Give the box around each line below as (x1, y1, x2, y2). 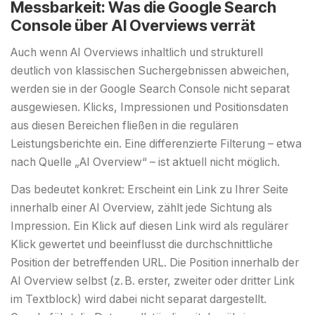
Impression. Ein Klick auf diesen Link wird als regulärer (11, 219, 288, 233)
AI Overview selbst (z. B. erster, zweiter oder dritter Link (11, 274, 295, 288)
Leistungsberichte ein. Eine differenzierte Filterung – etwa (11, 136, 302, 150)
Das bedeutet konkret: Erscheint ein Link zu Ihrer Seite (11, 182, 288, 196)
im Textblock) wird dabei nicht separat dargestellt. (11, 292, 266, 306)
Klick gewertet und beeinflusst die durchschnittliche (11, 237, 273, 251)
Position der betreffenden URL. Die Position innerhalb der (11, 255, 299, 269)
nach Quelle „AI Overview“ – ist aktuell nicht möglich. (11, 155, 280, 169)
